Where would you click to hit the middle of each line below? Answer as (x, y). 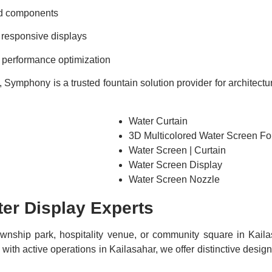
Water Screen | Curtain (177, 150)
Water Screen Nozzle (174, 179)
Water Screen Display (175, 165)
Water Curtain (158, 121)
